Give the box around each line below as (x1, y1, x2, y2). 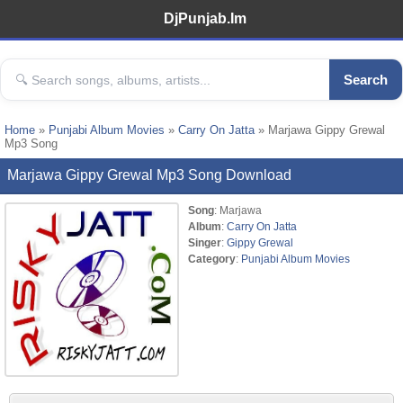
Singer (188, 237, 221, 248)
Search (344, 72, 388, 87)
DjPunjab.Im (164, 11, 246, 26)
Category (188, 253, 236, 264)
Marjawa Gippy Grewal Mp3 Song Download (7, 167, 291, 183)
